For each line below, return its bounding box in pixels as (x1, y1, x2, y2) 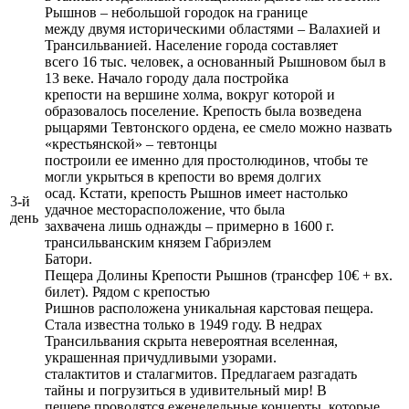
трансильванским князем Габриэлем (45, 234, 271, 250)
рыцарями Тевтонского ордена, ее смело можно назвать (45, 119, 392, 135)
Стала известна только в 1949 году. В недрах (45, 316, 322, 332)
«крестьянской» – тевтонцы (45, 135, 217, 152)
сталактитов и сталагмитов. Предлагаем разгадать (45, 365, 357, 382)
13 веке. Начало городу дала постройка (45, 69, 288, 86)
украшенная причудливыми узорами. (45, 349, 277, 365)
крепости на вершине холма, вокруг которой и (45, 86, 335, 102)
